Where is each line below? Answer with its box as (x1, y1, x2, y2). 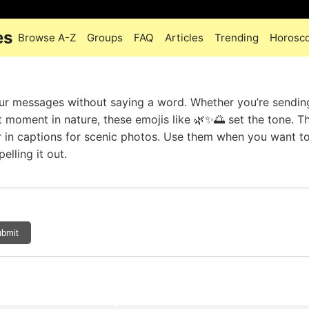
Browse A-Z (18, 31, 76, 44)
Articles (165, 31, 203, 44)
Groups (87, 31, 123, 44)
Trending (215, 31, 259, 44)
